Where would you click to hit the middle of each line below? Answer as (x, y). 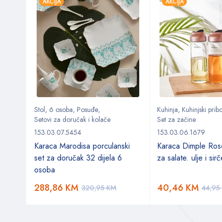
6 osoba (61, 110)
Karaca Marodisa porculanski (82, 146)
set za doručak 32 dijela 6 (78, 158)
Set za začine (176, 120)
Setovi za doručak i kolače (72, 120)
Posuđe (87, 110)
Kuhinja (167, 110)
